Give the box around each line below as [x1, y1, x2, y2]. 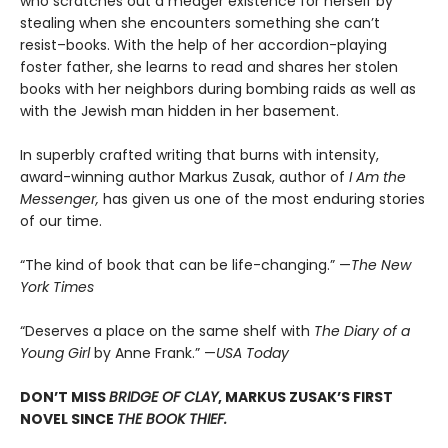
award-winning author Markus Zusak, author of [20, 167, 349, 188]
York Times [20, 277, 94, 298]
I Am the [349, 167, 406, 188]
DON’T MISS [20, 387, 109, 408]
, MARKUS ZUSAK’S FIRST [218, 387, 393, 408]
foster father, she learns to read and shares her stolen [20, 57, 398, 78]
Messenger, [20, 189, 99, 210]
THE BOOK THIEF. [117, 409, 227, 430]
